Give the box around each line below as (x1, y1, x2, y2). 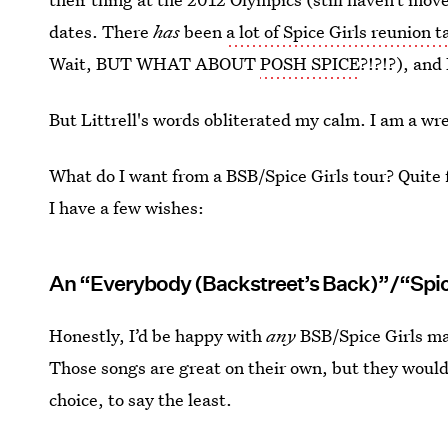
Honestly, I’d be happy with (49, 324, 267, 347)
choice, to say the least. (49, 388, 233, 411)
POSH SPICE (260, 52, 361, 75)
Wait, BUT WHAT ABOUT (49, 52, 261, 75)
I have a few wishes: (49, 196, 205, 219)
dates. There (49, 20, 154, 43)
